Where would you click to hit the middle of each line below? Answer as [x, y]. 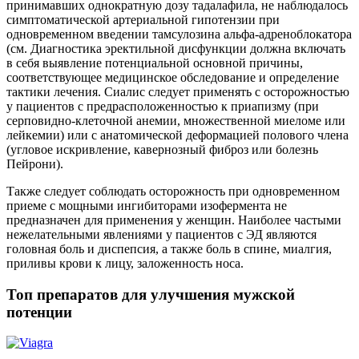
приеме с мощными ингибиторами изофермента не [147, 205]
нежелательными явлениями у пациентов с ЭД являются [161, 234]
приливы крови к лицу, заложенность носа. [125, 263]
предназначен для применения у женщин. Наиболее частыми [174, 220]
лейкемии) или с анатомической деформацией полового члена [177, 135]
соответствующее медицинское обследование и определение [173, 77]
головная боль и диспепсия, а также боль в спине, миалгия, [169, 248]
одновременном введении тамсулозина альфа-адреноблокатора [179, 34]
